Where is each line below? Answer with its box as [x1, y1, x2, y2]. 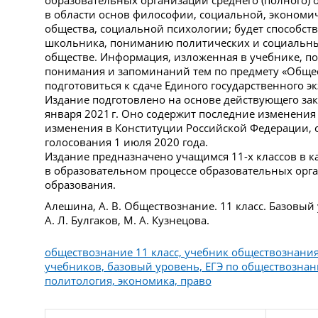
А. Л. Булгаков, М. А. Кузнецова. [44, 212, 209, 227]
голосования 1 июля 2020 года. [44, 134, 208, 149]
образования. [44, 177, 116, 192]
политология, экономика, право [44, 273, 212, 287]
